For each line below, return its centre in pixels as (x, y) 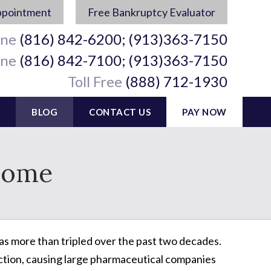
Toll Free (95, 81)
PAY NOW (204, 112)
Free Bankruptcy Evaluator (152, 12)
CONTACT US (120, 112)
